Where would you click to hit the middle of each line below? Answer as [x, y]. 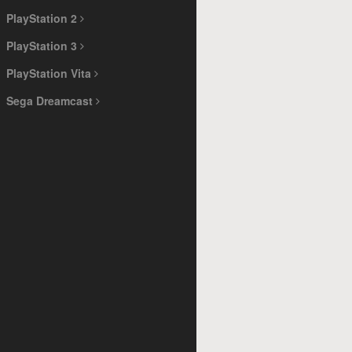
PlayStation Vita [50, 73]
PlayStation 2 [43, 18]
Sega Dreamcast [51, 101]
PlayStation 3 [43, 46]
